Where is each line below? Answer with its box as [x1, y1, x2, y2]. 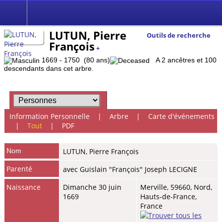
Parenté [6, 164, 33, 173]
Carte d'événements [148, 111, 215, 121]
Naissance [6, 182, 41, 192]
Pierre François [89, 146, 139, 156]
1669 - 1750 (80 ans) [40, 56, 110, 64]
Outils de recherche [147, 31, 211, 40]
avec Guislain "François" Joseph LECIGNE [63, 164, 197, 174]
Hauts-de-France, [140, 191, 197, 201]
